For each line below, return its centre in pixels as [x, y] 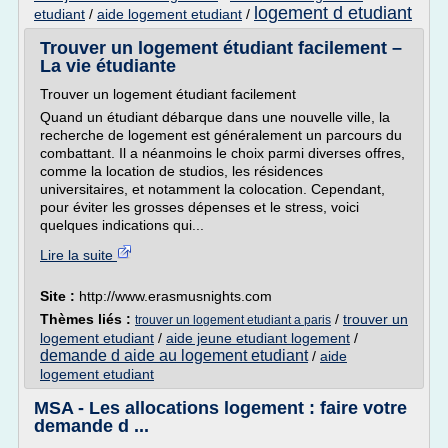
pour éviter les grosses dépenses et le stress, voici [199, 207]
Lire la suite [78, 255]
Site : [59, 296]
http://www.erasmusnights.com [175, 296]
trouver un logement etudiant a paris [233, 320]
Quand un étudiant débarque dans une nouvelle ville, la [215, 117]
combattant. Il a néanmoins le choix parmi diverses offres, [222, 153]
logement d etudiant [333, 13]
